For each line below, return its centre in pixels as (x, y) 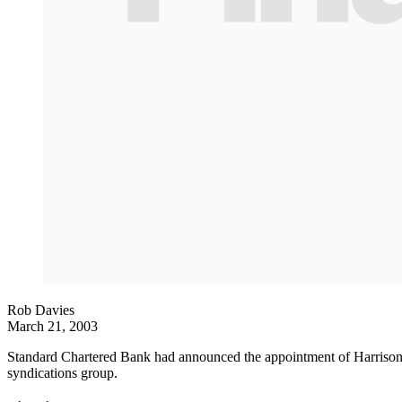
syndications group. (62, 373)
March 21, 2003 (52, 326)
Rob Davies (41, 310)
